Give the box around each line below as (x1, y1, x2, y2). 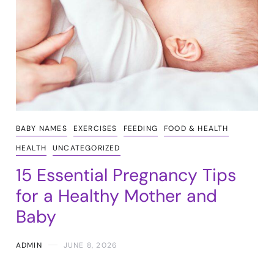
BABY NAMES (15, 123, 67, 133)
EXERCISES (73, 123, 117, 133)
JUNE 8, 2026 (63, 240, 118, 250)
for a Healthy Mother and (15, 184, 217, 207)
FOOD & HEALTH (163, 123, 229, 133)
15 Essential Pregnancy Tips (15, 163, 236, 187)
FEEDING (123, 123, 158, 133)
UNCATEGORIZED (52, 143, 120, 153)
